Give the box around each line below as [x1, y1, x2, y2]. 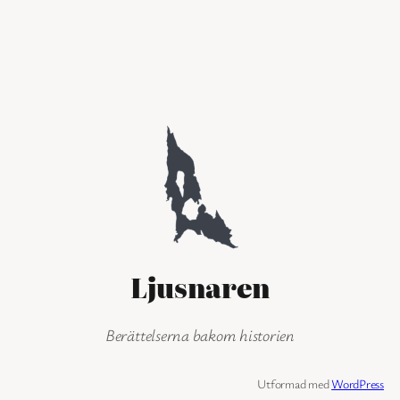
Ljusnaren [130, 268, 270, 307]
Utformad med [257, 375, 332, 393]
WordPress [331, 375, 384, 393]
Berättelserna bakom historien [104, 323, 296, 346]
